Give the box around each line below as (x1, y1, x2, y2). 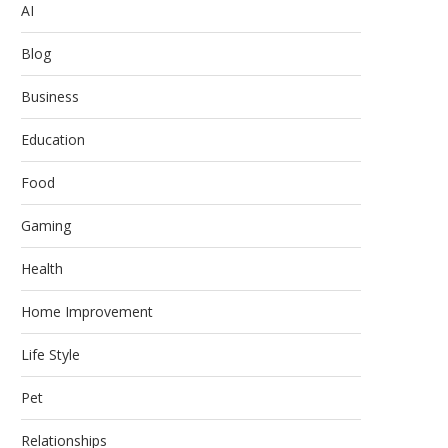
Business (21, 87, 79, 106)
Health (21, 259, 63, 278)
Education (21, 130, 85, 149)
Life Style (21, 345, 80, 364)
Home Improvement (21, 302, 153, 321)
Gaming (21, 216, 71, 235)
